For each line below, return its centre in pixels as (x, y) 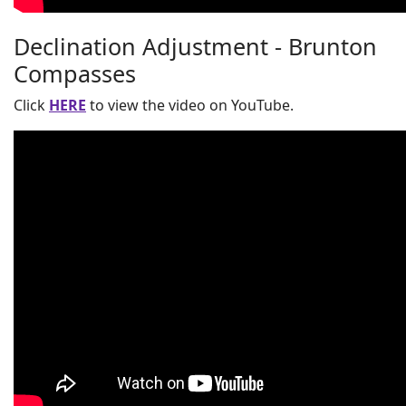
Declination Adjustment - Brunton (195, 46)
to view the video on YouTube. (190, 105)
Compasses (75, 73)
